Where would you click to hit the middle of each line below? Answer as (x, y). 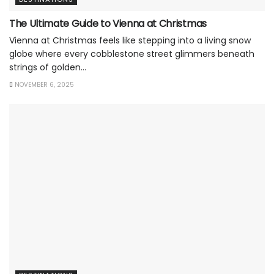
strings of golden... (48, 68)
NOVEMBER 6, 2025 (43, 85)
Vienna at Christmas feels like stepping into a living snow (130, 41)
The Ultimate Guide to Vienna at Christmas (108, 24)
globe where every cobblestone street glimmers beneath (132, 54)
